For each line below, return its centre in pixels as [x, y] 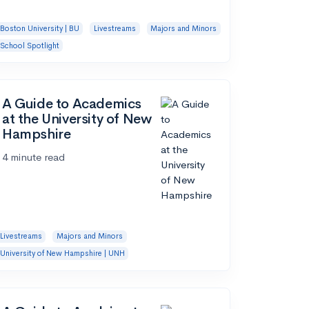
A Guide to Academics [72, 104]
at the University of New [77, 119]
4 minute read [33, 157]
